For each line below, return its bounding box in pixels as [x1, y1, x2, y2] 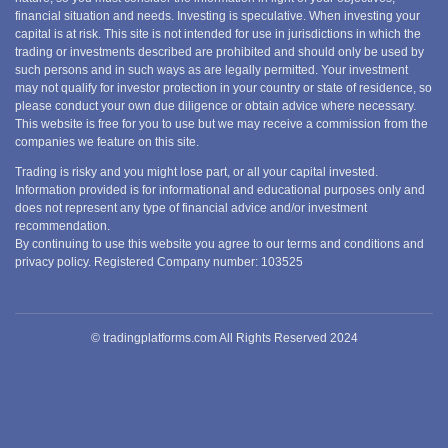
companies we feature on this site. [15, 135, 199, 149]
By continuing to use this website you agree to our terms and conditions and [15, 237, 424, 251]
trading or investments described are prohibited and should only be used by [15, 45, 424, 59]
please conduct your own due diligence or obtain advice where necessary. [15, 99, 416, 113]
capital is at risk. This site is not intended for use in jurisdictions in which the [15, 27, 421, 41]
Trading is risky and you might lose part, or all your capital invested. [15, 165, 378, 179]
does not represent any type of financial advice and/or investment [15, 201, 367, 215]
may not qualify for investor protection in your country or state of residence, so [15, 81, 432, 95]
